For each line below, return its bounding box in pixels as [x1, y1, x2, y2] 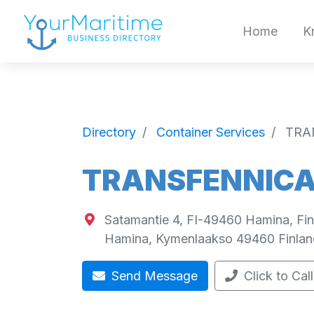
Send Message [108, 268, 198, 283]
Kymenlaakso [155, 231, 233, 247]
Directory [82, 124, 136, 139]
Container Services [156, 124, 265, 139]
